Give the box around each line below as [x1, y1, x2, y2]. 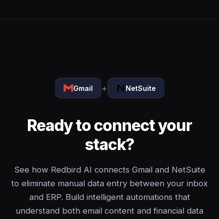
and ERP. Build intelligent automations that [29, 192, 190, 202]
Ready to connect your [26, 116, 193, 135]
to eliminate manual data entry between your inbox [11, 178, 208, 188]
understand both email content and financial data [16, 206, 203, 216]
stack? [85, 135, 134, 154]
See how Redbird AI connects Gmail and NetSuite [14, 165, 205, 175]
